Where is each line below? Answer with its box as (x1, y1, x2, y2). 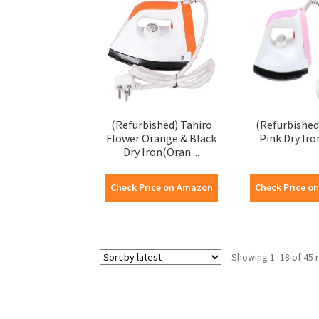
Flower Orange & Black (106, 131, 217, 146)
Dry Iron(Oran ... (123, 145, 200, 159)
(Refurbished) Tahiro (110, 117, 212, 132)
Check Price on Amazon (110, 181, 213, 194)
